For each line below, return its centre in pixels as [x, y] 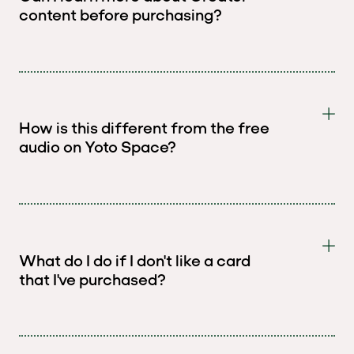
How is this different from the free [144, 128]
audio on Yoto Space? [98, 147]
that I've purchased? [92, 279]
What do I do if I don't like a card [135, 260]
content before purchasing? [121, 15]
